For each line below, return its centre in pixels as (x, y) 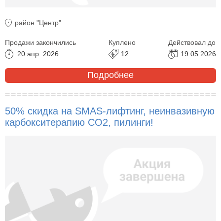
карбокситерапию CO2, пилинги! (79, 122)
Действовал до (192, 42)
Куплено (122, 42)
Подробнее (110, 75)
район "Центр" (38, 22)
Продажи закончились (40, 42)
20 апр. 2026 (38, 54)
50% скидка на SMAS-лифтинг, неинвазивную (110, 111)
